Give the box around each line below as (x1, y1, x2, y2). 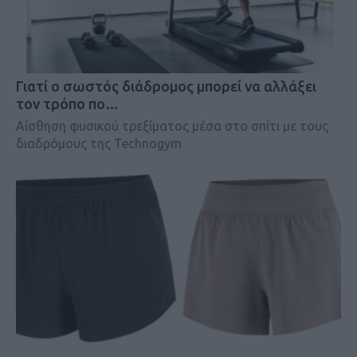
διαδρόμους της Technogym (16, 136, 182, 151)
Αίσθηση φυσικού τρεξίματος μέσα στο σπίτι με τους (16, 119, 328, 134)
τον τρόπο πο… (16, 96, 119, 112)
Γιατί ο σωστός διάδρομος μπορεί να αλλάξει (16, 78, 316, 95)
